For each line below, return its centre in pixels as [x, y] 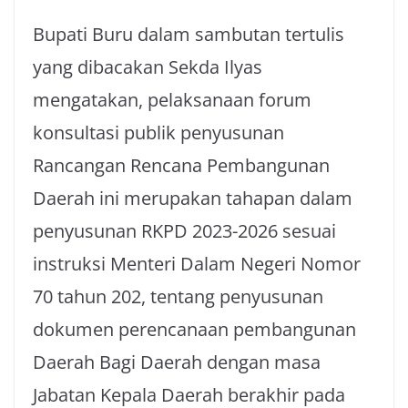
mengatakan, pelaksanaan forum [172, 100]
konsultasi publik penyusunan [158, 133]
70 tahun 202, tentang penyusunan [178, 296]
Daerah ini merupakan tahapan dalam [193, 198]
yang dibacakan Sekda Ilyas [148, 67]
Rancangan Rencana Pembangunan [181, 165]
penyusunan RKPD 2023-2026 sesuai [184, 231]
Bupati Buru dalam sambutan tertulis [189, 34]
